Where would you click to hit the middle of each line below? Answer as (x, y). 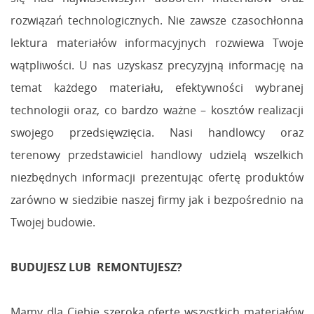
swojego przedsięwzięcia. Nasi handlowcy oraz (157, 132)
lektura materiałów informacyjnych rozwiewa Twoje (157, 42)
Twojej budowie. (53, 222)
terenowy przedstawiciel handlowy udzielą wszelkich (157, 155)
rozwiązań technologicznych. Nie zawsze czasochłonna (157, 20)
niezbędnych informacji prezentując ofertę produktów (157, 177)
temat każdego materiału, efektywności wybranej (157, 87)
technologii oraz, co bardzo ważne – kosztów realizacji (157, 110)
